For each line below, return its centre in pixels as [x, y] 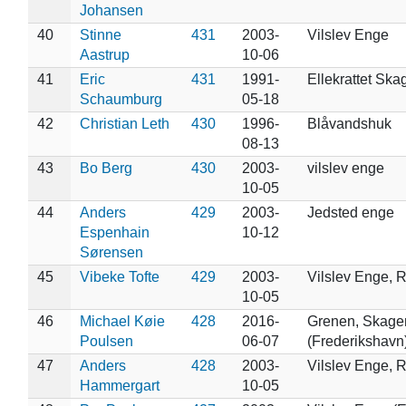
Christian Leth [124, 123]
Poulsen [106, 341]
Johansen [111, 10]
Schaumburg [121, 99]
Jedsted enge [350, 212]
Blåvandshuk [349, 123]
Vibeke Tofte [119, 276]
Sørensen [111, 252]
